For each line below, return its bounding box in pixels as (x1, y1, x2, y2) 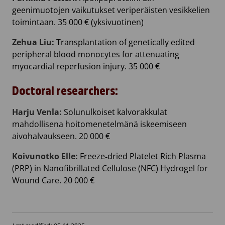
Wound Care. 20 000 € (12, 175, 94, 186)
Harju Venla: (12, 106, 64, 118)
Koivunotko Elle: (12, 151, 78, 162)
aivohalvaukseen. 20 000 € (12, 131, 110, 142)
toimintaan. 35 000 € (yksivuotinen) (12, 17, 144, 28)
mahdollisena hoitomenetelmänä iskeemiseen (12, 119, 187, 130)
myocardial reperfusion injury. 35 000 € (12, 61, 160, 72)
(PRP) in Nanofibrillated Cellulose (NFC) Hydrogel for (12, 163, 208, 174)
